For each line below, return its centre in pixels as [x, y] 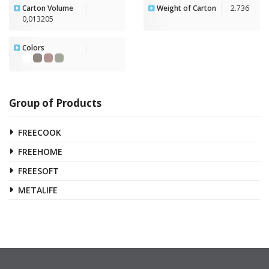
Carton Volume [48, 8]
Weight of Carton [186, 8]
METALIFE [38, 190]
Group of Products [55, 103]
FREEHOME [40, 151]
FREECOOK [40, 132]
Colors [33, 47]
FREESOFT [38, 171]
